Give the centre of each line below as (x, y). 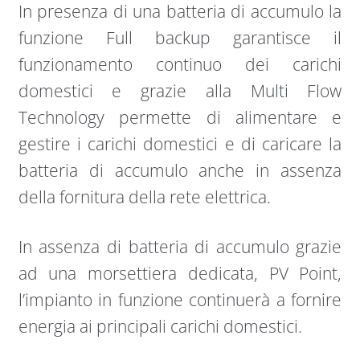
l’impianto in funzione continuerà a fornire (180, 300)
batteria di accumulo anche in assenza (180, 170)
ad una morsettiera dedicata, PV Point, (180, 274)
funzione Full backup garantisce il (180, 37)
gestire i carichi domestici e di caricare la (180, 143)
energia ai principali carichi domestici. (160, 327)
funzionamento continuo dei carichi (180, 64)
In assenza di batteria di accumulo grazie (180, 247)
